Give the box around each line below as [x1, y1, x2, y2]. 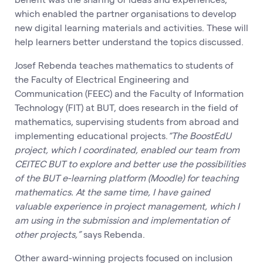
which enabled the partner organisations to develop [15, 8, 237, 19]
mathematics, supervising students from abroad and [15, 116, 239, 127]
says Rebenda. [81, 228, 145, 240]
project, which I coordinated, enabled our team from [15, 144, 240, 156]
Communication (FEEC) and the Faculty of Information [15, 87, 244, 99]
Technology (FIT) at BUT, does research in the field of [15, 102, 238, 113]
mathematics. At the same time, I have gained [15, 186, 210, 198]
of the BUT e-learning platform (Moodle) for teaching [15, 172, 239, 184]
